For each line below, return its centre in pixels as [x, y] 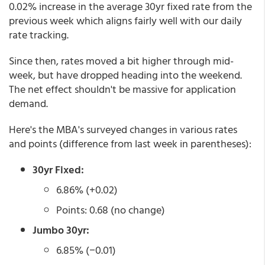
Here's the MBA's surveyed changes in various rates [123, 130]
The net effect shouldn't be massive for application [122, 89]
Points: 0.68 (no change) [111, 210]
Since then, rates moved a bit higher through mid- [121, 61]
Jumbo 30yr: [61, 230]
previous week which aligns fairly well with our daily [125, 21]
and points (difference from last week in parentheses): [130, 144]
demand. [28, 104]
